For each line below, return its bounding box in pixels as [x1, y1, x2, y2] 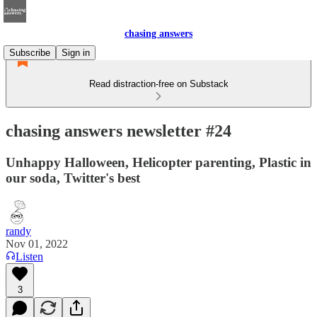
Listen [16, 250, 43, 263]
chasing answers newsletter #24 [6, 121, 231, 140]
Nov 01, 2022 [6, 237, 68, 250]
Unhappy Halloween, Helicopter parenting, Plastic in [6, 154, 311, 170]
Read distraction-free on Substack [88, 79, 229, 89]
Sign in [62, 47, 90, 58]
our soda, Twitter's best [6, 170, 140, 185]
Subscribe [9, 47, 50, 58]
